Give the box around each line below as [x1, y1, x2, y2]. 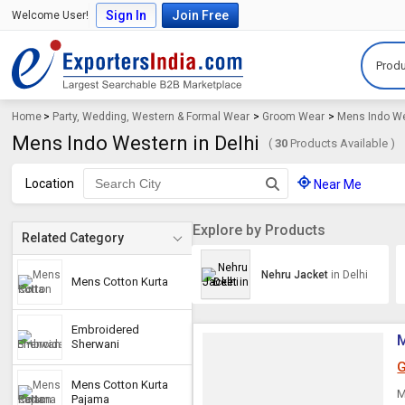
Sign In [106, 7, 147, 23]
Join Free [172, 7, 230, 23]
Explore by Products [193, 221, 326, 239]
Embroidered [71, 323, 140, 336]
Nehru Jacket [261, 268, 332, 281]
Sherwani [71, 337, 120, 351]
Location [25, 176, 75, 191]
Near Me [314, 177, 363, 192]
